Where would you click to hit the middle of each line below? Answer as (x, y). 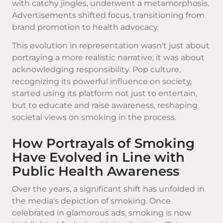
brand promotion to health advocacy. (85, 27)
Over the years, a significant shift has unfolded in (108, 189)
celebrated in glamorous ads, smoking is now (102, 213)
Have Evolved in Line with (98, 157)
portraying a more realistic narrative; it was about (108, 58)
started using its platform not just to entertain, (105, 94)
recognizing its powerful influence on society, (102, 82)
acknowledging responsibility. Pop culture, (96, 70)
